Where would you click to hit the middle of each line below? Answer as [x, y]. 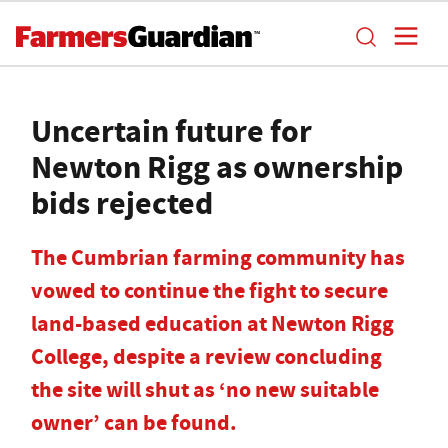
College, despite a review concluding [206, 356]
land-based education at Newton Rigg [212, 323]
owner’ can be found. [136, 422]
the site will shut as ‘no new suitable [205, 389]
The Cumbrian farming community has [218, 257]
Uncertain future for [171, 131]
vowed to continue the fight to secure [209, 290]
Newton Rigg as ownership [217, 167]
